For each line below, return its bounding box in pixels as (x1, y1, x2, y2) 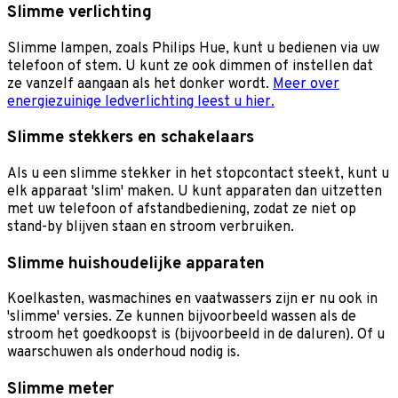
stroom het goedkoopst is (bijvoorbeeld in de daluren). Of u (7, 326, 385, 345)
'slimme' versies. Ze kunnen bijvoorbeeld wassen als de (7, 308, 356, 327)
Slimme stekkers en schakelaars (7, 127, 254, 149)
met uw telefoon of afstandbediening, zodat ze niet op (7, 201, 356, 219)
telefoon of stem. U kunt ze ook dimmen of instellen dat (7, 57, 373, 76)
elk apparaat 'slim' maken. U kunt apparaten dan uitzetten (7, 183, 382, 202)
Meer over (273, 75, 339, 93)
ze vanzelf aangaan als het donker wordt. (7, 75, 273, 93)
